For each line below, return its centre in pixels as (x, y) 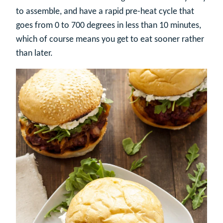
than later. (34, 53)
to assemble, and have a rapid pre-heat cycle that (105, 11)
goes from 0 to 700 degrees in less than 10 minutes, (109, 25)
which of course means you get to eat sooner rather (110, 39)
